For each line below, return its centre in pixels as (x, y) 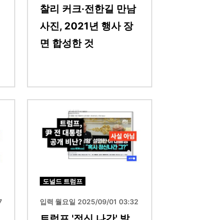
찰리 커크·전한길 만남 (88, 9)
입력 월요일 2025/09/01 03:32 (89, 201)
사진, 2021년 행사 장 (86, 26)
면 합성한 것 (67, 43)
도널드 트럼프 (63, 181)
